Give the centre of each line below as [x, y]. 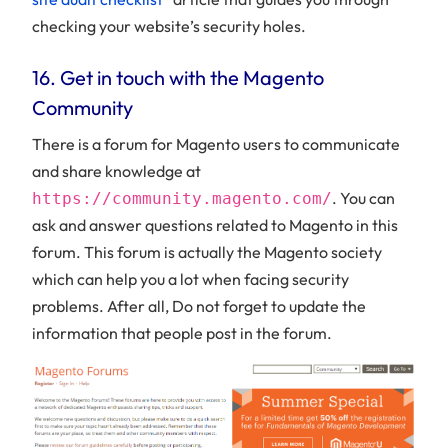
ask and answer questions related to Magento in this [215, 224]
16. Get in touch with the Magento [178, 77]
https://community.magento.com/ [182, 198]
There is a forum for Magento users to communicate [216, 143]
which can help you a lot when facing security [190, 278]
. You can [363, 197]
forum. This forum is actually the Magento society [207, 251]
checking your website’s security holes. [169, 26]
